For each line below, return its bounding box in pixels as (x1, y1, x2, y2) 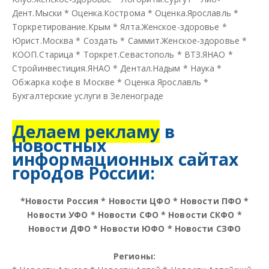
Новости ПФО (180, 195, 242, 207)
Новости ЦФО (108, 195, 171, 207)
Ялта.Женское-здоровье (120, 20, 220, 32)
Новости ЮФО (100, 222, 165, 234)
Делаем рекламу (12, 119, 160, 143)
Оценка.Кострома (71, 7, 145, 19)
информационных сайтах (12, 147, 239, 171)
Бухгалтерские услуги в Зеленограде (12, 89, 164, 101)
